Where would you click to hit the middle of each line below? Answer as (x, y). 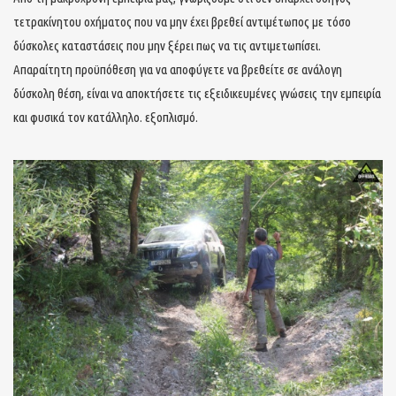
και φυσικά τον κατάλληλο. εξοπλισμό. (106, 117)
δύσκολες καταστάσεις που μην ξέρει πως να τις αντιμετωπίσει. (167, 45)
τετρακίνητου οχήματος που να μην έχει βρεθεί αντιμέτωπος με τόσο (182, 21)
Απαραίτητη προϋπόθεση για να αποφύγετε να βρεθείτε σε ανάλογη (178, 69)
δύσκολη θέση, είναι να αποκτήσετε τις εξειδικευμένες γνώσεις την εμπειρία (197, 93)
